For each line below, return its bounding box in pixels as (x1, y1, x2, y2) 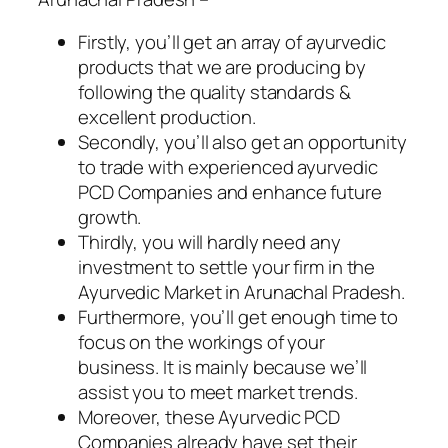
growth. (78, 204, 142, 231)
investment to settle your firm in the (78, 254, 376, 281)
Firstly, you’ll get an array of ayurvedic (78, 29, 386, 56)
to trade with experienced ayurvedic (78, 154, 378, 181)
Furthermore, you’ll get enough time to (78, 304, 399, 331)
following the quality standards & (78, 79, 351, 106)
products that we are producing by (78, 54, 366, 81)
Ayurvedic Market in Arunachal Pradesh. (78, 279, 406, 306)
